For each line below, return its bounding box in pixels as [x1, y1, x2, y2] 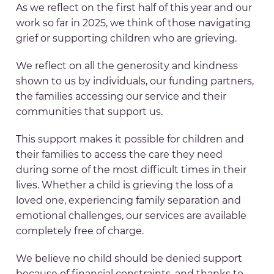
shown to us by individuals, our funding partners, [16, 75, 254, 87]
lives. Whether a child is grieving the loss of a [16, 179, 234, 191]
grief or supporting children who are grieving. [16, 32, 237, 45]
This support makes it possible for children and [16, 133, 245, 146]
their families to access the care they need [16, 149, 223, 161]
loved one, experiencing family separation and [16, 194, 242, 207]
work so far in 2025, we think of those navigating [16, 17, 251, 29]
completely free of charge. [16, 225, 144, 237]
